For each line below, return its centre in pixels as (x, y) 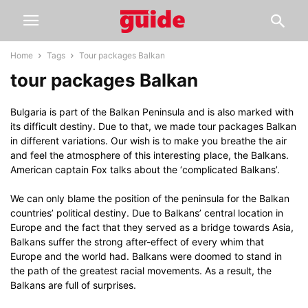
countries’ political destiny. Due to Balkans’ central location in (147, 213)
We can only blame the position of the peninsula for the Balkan (150, 198)
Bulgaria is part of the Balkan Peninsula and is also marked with (152, 112)
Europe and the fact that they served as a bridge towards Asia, (152, 227)
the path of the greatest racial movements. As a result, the (141, 271)
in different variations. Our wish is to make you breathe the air (148, 141)
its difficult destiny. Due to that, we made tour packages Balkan (153, 126)
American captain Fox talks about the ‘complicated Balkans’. (145, 169)
